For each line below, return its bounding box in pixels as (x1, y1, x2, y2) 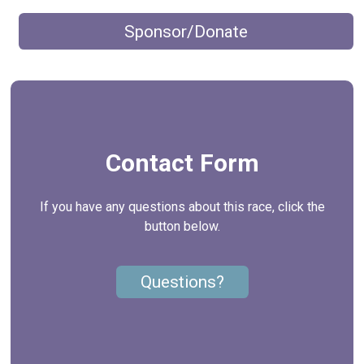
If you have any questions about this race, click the (39, 198, 325, 214)
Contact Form (105, 148, 259, 177)
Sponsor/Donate (124, 21, 248, 41)
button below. (144, 218, 220, 234)
